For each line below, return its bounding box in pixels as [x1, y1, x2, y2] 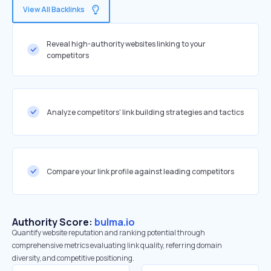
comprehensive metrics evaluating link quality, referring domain [12, 240, 222, 250]
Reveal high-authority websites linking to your [47, 39, 206, 49]
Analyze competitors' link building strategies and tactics [47, 106, 244, 117]
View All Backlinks [23, 4, 85, 15]
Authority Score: [12, 215, 94, 229]
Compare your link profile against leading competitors [47, 166, 234, 177]
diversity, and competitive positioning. [12, 253, 134, 263]
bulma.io [94, 215, 135, 229]
